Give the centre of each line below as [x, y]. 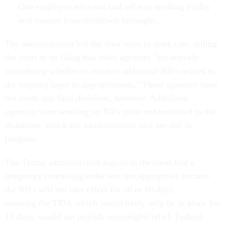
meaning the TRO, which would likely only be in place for [112, 203]
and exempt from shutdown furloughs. [89, 20]
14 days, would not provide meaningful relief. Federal [104, 217]
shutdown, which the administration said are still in [98, 125]
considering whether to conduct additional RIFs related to [110, 71]
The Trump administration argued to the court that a [100, 162]
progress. [23, 139]
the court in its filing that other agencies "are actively [102, 58]
